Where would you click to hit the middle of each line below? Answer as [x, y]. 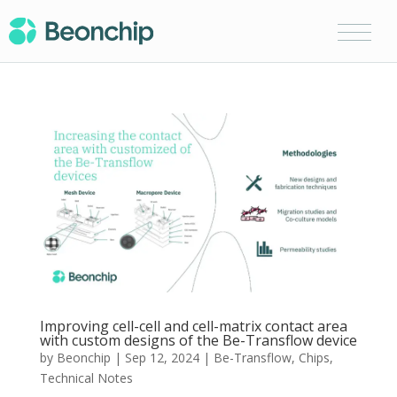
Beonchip [83, 357]
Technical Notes [86, 378]
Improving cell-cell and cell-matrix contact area [193, 326]
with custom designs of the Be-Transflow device [198, 340]
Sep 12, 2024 [162, 357]
